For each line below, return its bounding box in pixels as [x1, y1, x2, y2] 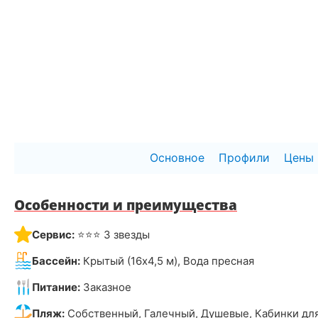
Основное [150, 150, 204, 165]
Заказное [80, 280, 131, 294]
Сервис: [32, 227, 75, 241]
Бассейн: [32, 253, 80, 268]
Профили [219, 150, 270, 165]
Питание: [32, 280, 80, 294]
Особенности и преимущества [14, 195, 237, 214]
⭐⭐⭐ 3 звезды [75, 227, 150, 241]
